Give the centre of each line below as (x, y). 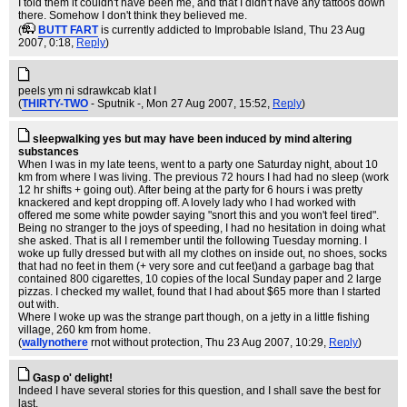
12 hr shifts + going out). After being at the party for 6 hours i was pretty (190, 190)
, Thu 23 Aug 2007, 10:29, (264, 342)
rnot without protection (145, 342)
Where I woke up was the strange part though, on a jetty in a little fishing (194, 317)
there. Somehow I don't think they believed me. (133, 15)
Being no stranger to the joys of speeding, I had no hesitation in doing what (202, 228)
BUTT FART (68, 30)
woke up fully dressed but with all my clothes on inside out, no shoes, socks (203, 253)
